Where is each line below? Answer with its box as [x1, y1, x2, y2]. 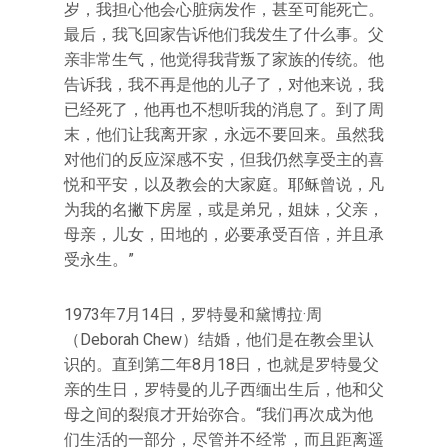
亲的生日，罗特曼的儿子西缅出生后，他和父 [64, 380, 384, 399]
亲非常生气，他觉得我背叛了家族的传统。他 [64, 50, 384, 69]
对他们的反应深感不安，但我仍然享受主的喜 [64, 150, 384, 169]
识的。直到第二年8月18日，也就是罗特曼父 [64, 355, 379, 374]
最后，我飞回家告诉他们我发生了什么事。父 [64, 25, 384, 44]
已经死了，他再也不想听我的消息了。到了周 [64, 100, 384, 119]
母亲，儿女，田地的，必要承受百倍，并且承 [64, 225, 384, 244]
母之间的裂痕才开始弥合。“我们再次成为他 [64, 405, 373, 424]
